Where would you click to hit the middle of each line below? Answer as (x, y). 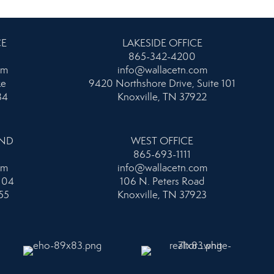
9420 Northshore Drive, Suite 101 (162, 83)
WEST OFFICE (162, 141)
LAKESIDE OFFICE (162, 43)
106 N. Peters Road (162, 181)
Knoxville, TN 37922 (162, 97)
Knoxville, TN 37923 (162, 194)
